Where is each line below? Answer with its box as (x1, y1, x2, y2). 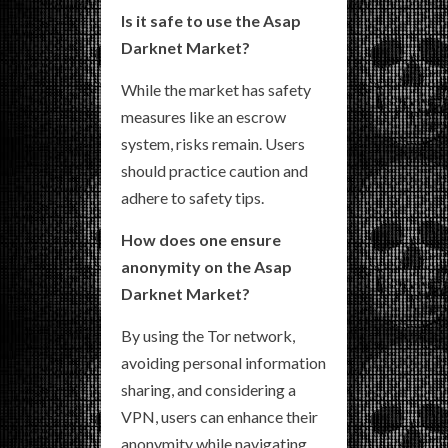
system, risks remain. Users (121, 133, 305, 153)
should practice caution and (121, 160, 308, 180)
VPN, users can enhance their (121, 406, 318, 426)
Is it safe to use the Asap (121, 10, 301, 30)
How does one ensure (121, 229, 281, 249)
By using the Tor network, (121, 325, 295, 345)
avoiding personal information (121, 352, 326, 372)
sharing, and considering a (121, 379, 296, 399)
